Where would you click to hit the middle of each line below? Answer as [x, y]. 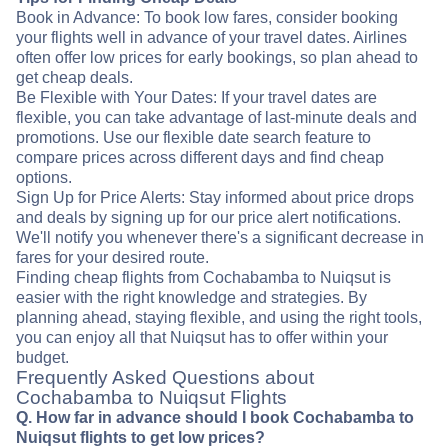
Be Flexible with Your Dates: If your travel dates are [196, 98]
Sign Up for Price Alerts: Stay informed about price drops [215, 198]
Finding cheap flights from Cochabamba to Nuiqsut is [203, 278]
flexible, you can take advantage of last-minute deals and [216, 118]
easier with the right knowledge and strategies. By [191, 298]
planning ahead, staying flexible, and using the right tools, [219, 318]
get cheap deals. [74, 78]
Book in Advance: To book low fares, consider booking [207, 18]
